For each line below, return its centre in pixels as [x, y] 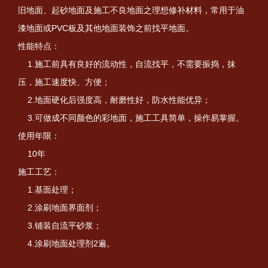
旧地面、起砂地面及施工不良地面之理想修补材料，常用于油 [131, 10]
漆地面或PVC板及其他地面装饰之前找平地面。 [107, 28]
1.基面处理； [48, 189]
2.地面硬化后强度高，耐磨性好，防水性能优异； [115, 100]
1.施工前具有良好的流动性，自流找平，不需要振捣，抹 [127, 64]
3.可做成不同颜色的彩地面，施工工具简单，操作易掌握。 [131, 118]
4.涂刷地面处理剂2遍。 [66, 243]
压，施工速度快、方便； [65, 82]
